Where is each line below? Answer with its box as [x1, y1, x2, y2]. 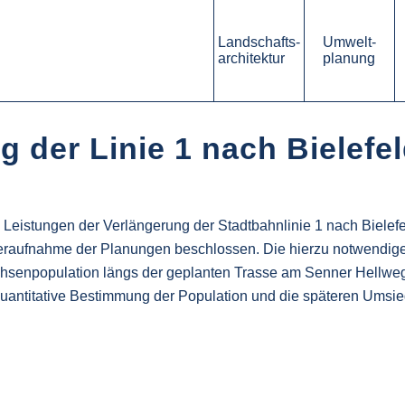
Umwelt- [323, 34, 376, 50]
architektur [218, 51, 285, 66]
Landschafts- [218, 34, 300, 50]
